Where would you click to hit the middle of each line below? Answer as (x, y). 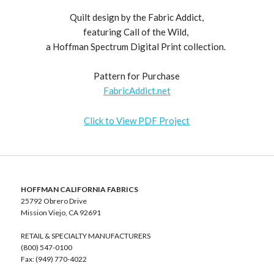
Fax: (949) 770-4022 (54, 259)
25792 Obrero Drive (54, 201)
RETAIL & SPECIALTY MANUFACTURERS (85, 235)
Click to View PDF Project (137, 120)
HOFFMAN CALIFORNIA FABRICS (79, 189)
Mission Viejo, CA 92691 (61, 212)
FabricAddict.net (137, 90)
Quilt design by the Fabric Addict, (137, 17)
